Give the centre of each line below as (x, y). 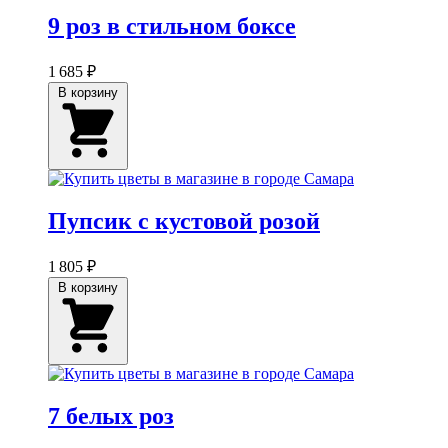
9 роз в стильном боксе (172, 25)
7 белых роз (111, 415)
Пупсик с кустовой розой (184, 220)
